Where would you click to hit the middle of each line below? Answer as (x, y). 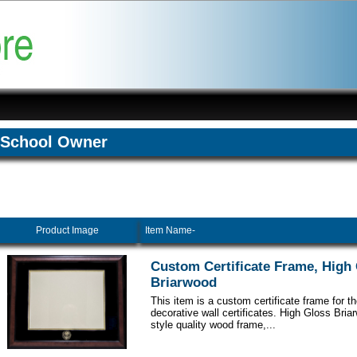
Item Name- (170, 231)
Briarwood (184, 283)
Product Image (67, 231)
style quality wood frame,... (213, 325)
